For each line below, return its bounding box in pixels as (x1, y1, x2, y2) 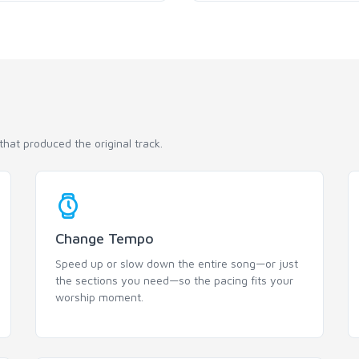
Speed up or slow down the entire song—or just (55, 256, 298, 270)
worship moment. (55, 290, 143, 304)
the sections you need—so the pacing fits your (55, 273, 293, 287)
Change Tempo (55, 230, 154, 247)
